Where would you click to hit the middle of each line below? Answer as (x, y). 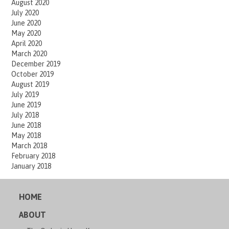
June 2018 (26, 125)
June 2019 (26, 105)
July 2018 (25, 115)
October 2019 (33, 74)
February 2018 (33, 156)
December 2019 (36, 64)
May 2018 (26, 135)
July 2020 (25, 13)
